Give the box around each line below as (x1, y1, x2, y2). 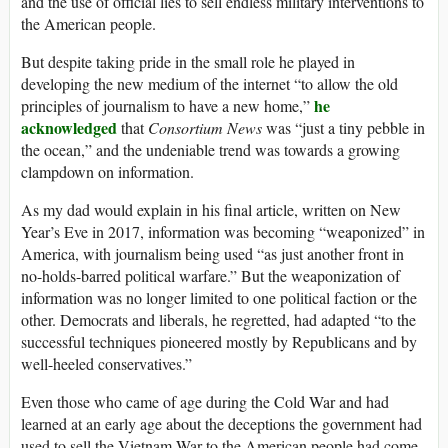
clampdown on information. (21, 160, 194, 182)
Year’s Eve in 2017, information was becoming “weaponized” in (21, 220, 425, 242)
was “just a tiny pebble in (266, 116, 425, 138)
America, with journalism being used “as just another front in (21, 242, 404, 264)
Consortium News (148, 116, 266, 138)
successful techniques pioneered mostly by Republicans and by (21, 330, 417, 352)
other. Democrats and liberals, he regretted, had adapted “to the (21, 308, 416, 330)
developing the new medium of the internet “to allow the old (21, 72, 398, 94)
